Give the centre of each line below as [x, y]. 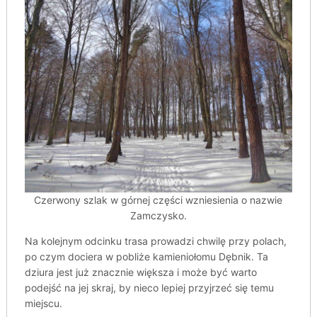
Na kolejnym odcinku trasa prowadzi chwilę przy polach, [155, 241]
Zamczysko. [158, 216]
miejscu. [43, 304]
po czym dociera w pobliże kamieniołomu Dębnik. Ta [146, 257]
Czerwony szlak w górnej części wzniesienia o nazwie [158, 200]
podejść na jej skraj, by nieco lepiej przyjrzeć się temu [149, 288]
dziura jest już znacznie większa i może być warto [140, 272]
